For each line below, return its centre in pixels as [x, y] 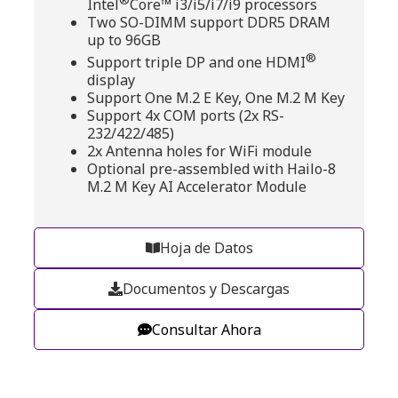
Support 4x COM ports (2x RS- [186, 116]
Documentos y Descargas [206, 289]
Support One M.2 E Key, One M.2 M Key [216, 98]
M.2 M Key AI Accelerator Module [197, 187]
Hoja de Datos [206, 248]
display [111, 80]
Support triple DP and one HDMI [196, 63]
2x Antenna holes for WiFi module [199, 151]
